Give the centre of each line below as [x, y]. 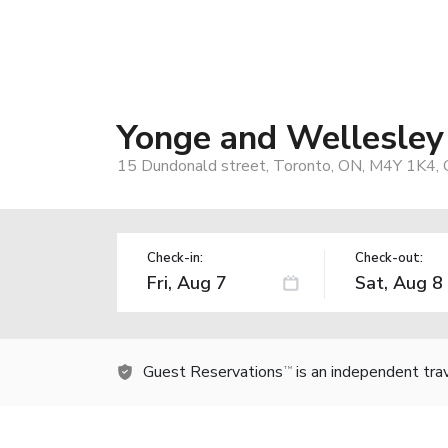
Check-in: [175, 257]
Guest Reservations [213, 371]
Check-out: [388, 257]
